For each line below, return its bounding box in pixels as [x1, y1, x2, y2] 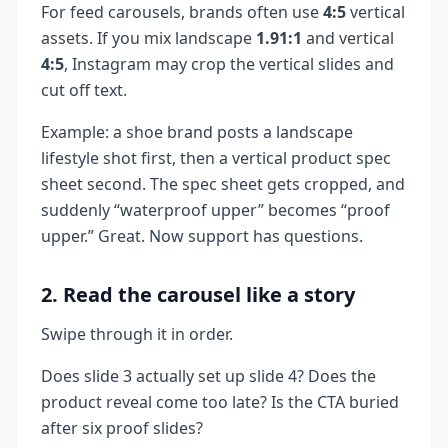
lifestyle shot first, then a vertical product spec [41, 146, 391, 169]
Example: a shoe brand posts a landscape [41, 120, 353, 143]
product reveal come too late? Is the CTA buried [41, 390, 399, 413]
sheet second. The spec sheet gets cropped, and [41, 172, 405, 195]
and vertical [302, 26, 394, 49]
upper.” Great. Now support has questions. [41, 224, 363, 247]
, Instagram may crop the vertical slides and [64, 52, 394, 75]
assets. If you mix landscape [41, 26, 256, 49]
